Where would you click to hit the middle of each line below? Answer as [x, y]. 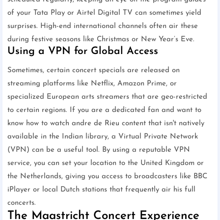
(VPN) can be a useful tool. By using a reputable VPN [99, 150]
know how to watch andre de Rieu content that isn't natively [106, 124]
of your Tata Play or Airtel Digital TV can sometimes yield [104, 13]
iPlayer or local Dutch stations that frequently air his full [101, 190]
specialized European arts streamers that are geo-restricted [107, 97]
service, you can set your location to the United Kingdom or [106, 164]
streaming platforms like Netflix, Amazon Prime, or [92, 84]
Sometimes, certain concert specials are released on [94, 71]
